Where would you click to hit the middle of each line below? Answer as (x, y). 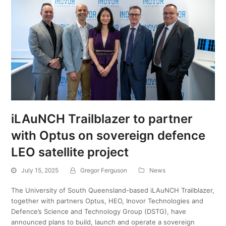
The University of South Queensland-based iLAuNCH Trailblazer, (113, 190)
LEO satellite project (70, 152)
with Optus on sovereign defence (108, 136)
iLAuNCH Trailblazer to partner (102, 119)
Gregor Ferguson (104, 171)
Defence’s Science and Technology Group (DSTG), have (99, 212)
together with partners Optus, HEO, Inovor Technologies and (107, 201)
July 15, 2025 (40, 171)
